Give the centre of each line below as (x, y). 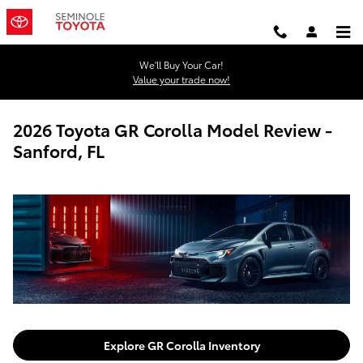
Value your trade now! (181, 79)
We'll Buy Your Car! (181, 64)
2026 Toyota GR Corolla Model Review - (173, 129)
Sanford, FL (59, 150)
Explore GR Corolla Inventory (181, 345)
